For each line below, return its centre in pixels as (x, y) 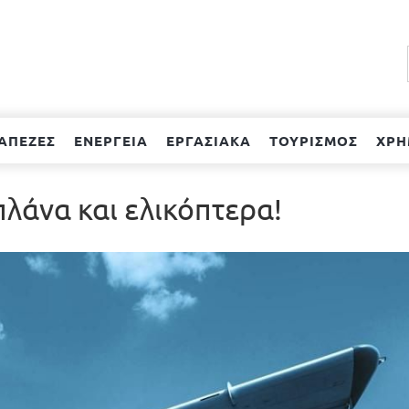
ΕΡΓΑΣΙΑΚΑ (209, 140)
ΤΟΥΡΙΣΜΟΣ (314, 140)
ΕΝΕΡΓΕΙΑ (111, 140)
